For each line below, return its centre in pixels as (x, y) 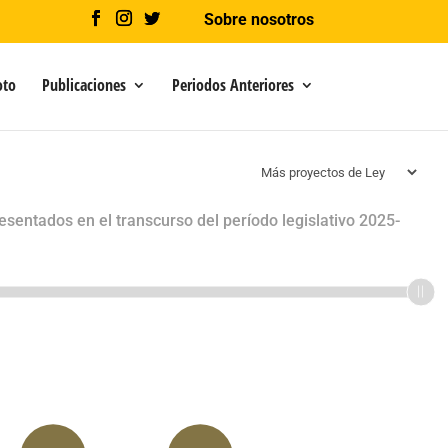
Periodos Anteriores (232, 85)
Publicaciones (83, 85)
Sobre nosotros (258, 19)
